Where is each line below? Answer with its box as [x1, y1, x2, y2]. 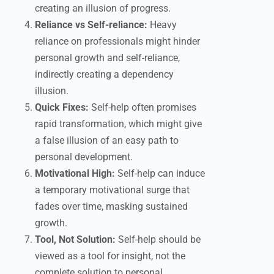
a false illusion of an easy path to [35, 135, 179, 146]
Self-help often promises [89, 102, 196, 113]
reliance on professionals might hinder [35, 35, 200, 47]
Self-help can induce [115, 168, 205, 179]
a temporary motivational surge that [35, 184, 190, 196]
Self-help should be [116, 234, 201, 245]
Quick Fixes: [35, 102, 89, 113]
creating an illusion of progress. [35, 2, 171, 14]
